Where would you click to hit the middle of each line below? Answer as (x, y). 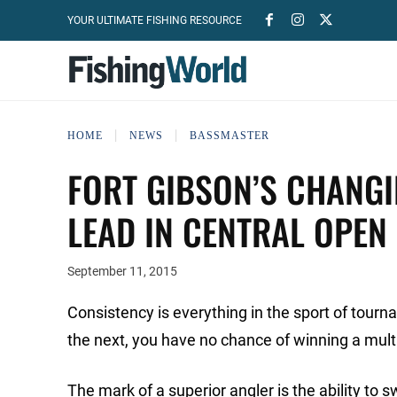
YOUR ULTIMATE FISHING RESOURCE (155, 20)
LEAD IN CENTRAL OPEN (227, 231)
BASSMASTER (230, 135)
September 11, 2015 (122, 272)
